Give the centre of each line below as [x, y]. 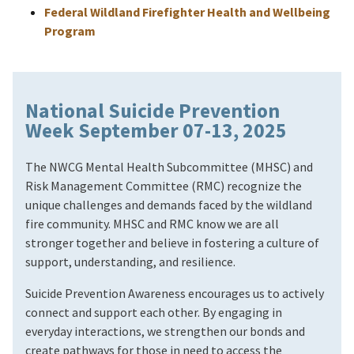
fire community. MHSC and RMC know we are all [152, 224]
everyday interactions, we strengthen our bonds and [165, 331]
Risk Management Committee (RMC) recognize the [164, 186]
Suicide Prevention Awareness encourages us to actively [175, 294]
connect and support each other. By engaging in [154, 313]
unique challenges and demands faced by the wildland [169, 205]
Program [70, 30]
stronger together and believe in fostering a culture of [172, 243]
